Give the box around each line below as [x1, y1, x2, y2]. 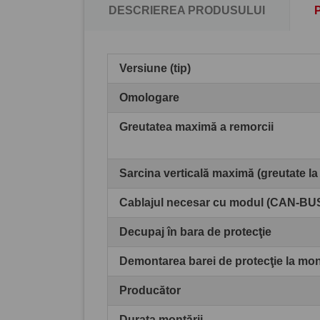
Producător [119, 284, 181, 296]
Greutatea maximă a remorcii [119, 120, 274, 133]
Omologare [119, 91, 179, 104]
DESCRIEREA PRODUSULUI [109, 4, 265, 16]
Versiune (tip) [119, 61, 191, 74]
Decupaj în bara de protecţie [119, 225, 271, 238]
